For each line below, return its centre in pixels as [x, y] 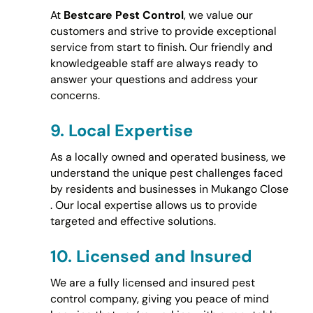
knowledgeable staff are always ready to [154, 64]
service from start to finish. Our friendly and [161, 48]
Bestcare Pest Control [123, 15]
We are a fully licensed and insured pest [152, 282]
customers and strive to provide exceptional [163, 31]
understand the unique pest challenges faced [166, 173]
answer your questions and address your [154, 80]
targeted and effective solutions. [133, 221]
